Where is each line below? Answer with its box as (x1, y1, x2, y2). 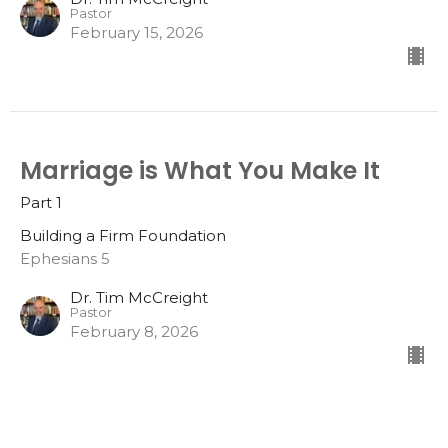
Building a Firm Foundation (20, 225, 226, 245)
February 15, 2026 (70, 22, 203, 42)
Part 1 (20, 192, 62, 212)
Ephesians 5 (20, 248, 110, 268)
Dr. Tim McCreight (70, 287, 208, 307)
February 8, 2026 (70, 321, 198, 341)
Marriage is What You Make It (20, 153, 380, 187)
